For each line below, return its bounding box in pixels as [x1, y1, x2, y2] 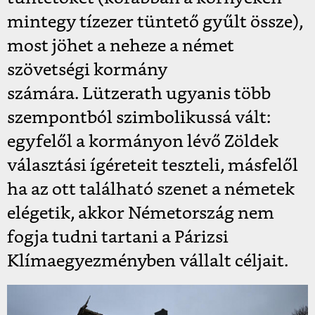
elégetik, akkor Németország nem [7, 205, 274, 223]
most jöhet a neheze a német [7, 38, 234, 56]
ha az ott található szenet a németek [7, 181, 295, 199]
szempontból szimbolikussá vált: [7, 110, 271, 127]
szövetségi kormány [7, 62, 167, 79]
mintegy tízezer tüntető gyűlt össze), [7, 14, 303, 32]
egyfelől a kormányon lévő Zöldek [7, 134, 278, 151]
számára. [7, 86, 82, 103]
